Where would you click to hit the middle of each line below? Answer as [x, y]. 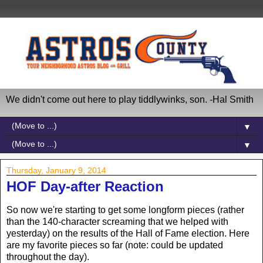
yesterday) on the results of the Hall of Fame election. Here [128, 233]
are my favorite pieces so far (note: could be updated [115, 245]
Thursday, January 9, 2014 [56, 170]
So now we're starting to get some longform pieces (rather [125, 210]
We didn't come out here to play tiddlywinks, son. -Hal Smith [130, 99]
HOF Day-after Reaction [85, 186]
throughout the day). [48, 257]
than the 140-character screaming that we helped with [117, 221]
